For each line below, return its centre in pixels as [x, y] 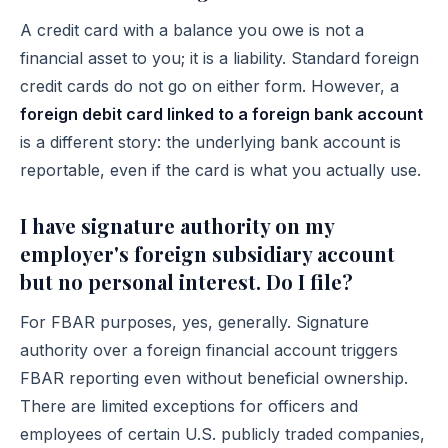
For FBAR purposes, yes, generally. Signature [194, 322]
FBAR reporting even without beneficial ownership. [214, 378]
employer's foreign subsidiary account [207, 253]
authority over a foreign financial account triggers [209, 350]
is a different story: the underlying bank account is [210, 142]
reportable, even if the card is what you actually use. [220, 170]
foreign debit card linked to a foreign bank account [221, 114]
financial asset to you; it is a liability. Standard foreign [219, 58]
